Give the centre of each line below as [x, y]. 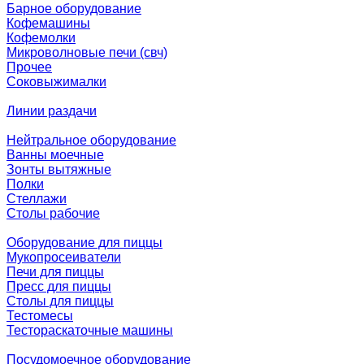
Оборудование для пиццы [84, 243]
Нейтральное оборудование [91, 140]
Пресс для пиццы [59, 286]
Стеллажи [37, 199]
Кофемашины [48, 23]
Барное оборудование [74, 9]
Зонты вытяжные [59, 169]
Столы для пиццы [60, 301]
